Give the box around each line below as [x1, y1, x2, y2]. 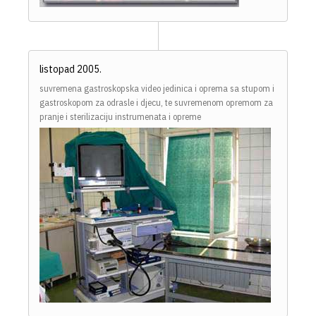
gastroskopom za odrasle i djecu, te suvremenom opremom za [39, 97, 273, 109]
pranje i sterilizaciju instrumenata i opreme [39, 111, 201, 123]
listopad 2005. [39, 62, 102, 76]
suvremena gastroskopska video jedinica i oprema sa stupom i [39, 83, 274, 95]
